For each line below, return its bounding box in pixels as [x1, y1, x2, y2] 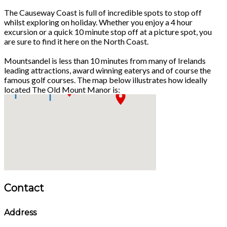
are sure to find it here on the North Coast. [4, 36, 148, 46]
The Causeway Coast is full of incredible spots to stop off [4, 7, 202, 17]
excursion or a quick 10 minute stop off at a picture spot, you [4, 26, 212, 36]
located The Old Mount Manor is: [4, 84, 120, 94]
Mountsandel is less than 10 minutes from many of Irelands [4, 55, 206, 65]
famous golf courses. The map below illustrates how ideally [4, 74, 207, 85]
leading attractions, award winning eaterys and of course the [4, 65, 211, 75]
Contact [4, 181, 44, 194]
